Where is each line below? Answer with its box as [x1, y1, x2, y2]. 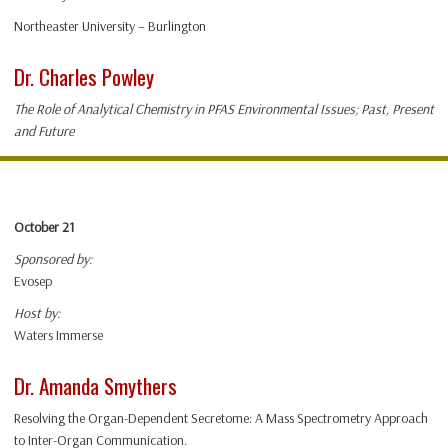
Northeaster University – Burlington [14, 17, 206, 36]
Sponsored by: [14, 250, 92, 269]
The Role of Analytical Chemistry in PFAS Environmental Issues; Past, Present [14, 100, 434, 119]
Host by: [14, 304, 60, 323]
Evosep [14, 272, 52, 291]
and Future [14, 122, 74, 141]
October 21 [14, 218, 75, 237]
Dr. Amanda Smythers [14, 370, 177, 402]
